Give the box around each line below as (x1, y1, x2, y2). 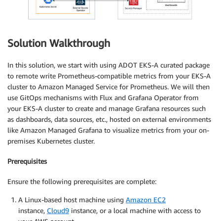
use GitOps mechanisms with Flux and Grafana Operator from (7, 93, 199, 102)
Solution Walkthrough (7, 37, 110, 49)
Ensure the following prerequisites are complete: (7, 177, 156, 185)
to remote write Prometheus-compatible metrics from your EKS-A (7, 72, 211, 80)
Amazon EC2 (126, 195, 166, 204)
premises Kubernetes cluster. (7, 137, 95, 146)
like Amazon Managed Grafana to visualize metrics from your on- (7, 126, 209, 135)
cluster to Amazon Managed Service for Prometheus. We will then (7, 82, 210, 91)
